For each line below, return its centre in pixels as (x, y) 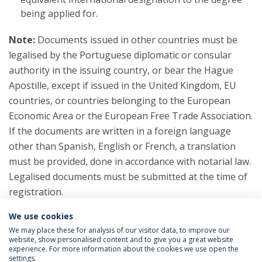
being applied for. (59, 13)
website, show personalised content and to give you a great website (121, 239)
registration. (36, 192)
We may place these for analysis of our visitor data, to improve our (119, 230)
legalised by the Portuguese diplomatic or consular (120, 55)
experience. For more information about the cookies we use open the (124, 249)
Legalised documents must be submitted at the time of (128, 177)
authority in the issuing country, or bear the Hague (121, 70)
